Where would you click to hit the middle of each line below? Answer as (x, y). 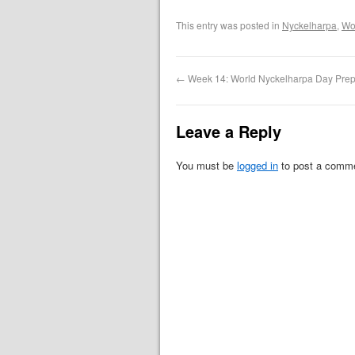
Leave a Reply (229, 132)
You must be (206, 166)
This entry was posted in (229, 25)
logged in (258, 166)
